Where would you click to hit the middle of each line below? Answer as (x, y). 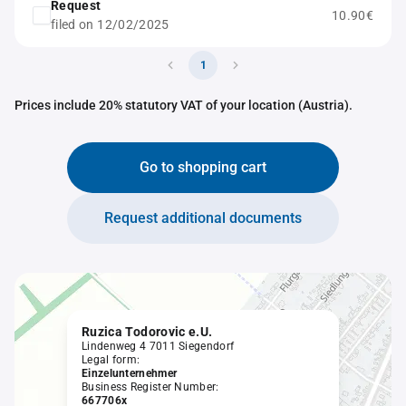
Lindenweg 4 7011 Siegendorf (158, 346)
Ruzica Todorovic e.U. (147, 332)
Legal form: (111, 360)
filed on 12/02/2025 (110, 24)
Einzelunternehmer (130, 373)
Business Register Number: (150, 387)
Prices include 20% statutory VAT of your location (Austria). (184, 105)
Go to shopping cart (203, 167)
